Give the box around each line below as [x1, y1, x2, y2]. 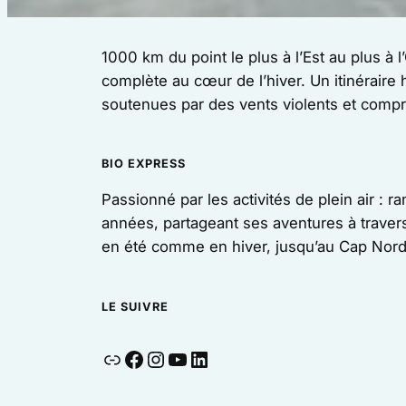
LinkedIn [188, 344, 270, 372]
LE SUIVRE [101, 299, 169, 314]
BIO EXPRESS [101, 157, 186, 171]
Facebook [122, 344, 220, 372]
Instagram [144, 344, 243, 372]
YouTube [166, 344, 252, 372]
